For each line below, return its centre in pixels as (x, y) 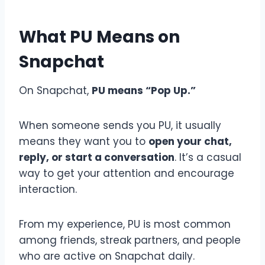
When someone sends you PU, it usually (120, 125)
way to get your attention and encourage (127, 173)
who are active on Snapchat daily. (107, 256)
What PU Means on (99, 37)
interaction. (48, 189)
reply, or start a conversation (97, 157)
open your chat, (190, 141)
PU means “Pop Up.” (144, 90)
